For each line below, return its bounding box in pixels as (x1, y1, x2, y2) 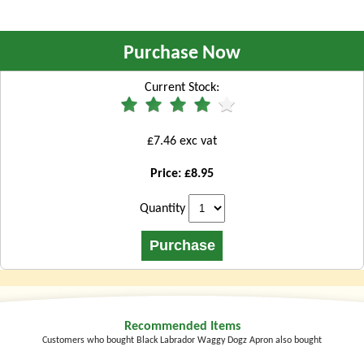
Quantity (139, 202, 185, 216)
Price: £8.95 (150, 167, 214, 181)
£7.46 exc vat (147, 135, 217, 149)
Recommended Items (123, 320, 240, 334)
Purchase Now (123, 44, 240, 64)
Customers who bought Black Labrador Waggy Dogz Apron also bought (42, 336, 322, 346)
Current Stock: (145, 81, 219, 95)
